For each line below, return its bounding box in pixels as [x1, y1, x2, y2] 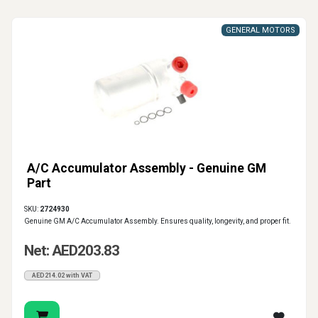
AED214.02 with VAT [32, 272, 92, 280]
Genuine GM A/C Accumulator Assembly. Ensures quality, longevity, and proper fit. [24, 217, 291, 226]
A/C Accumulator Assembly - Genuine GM [27, 161, 266, 176]
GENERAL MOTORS [226, 26, 295, 35]
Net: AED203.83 [24, 242, 119, 260]
